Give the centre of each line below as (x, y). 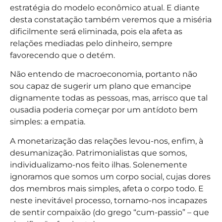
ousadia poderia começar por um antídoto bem (104, 110)
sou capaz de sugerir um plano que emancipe (101, 86)
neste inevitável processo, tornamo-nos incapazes (109, 200)
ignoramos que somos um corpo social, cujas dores (110, 176)
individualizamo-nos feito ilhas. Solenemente (99, 165)
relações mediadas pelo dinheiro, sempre (91, 43)
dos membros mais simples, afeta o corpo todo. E (107, 188)
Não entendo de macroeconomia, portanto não (104, 74)
